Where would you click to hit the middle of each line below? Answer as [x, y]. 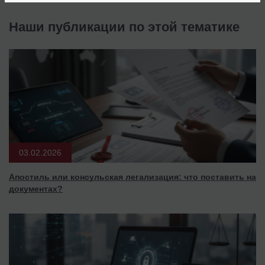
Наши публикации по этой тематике [124, 27]
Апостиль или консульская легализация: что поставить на [132, 177]
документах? [36, 188]
